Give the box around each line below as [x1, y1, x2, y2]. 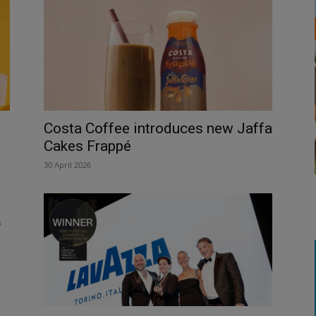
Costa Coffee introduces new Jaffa [44, 119, 272, 137]
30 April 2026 [44, 159, 91, 170]
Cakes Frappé [44, 137, 131, 154]
